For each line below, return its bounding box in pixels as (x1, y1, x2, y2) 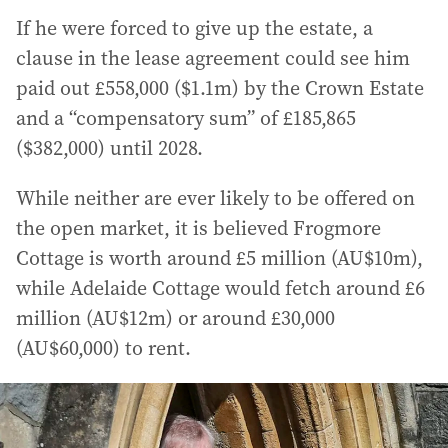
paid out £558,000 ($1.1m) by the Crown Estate (16, 73, 424, 102)
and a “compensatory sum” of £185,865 (16, 103, 356, 132)
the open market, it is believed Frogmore (16, 213, 381, 242)
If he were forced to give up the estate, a (16, 13, 373, 42)
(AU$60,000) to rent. (16, 333, 191, 362)
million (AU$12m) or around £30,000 (16, 303, 335, 332)
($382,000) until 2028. (16, 133, 203, 162)
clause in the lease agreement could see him (16, 43, 410, 72)
